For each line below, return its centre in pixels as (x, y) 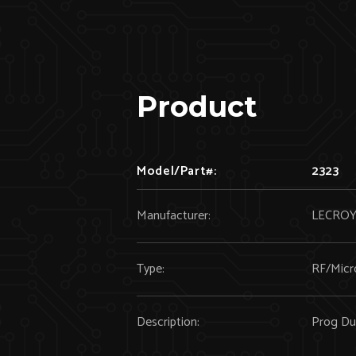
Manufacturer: (174, 216)
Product (197, 106)
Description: (168, 322)
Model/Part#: (177, 171)
